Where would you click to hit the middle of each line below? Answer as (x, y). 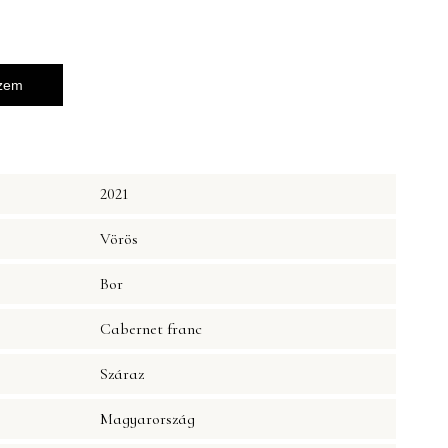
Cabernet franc (151, 329)
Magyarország (147, 419)
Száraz (122, 374)
